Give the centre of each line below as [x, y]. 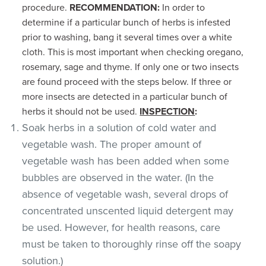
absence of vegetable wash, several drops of [125, 194]
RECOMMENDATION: [115, 7]
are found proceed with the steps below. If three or [127, 82]
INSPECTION [167, 111]
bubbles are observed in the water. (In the [118, 177]
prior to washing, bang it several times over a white [127, 37]
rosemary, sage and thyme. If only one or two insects [131, 67]
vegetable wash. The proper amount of [112, 144]
